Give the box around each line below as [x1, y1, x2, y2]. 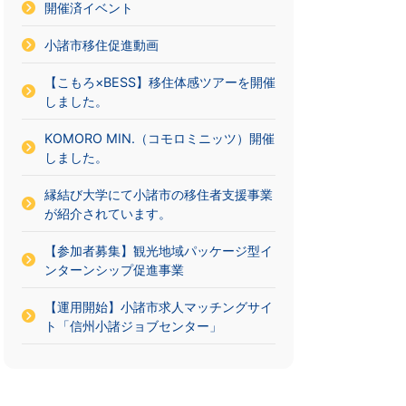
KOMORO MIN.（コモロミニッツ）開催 [43, 130, 275, 146]
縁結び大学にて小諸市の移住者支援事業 [43, 187, 273, 202]
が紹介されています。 [43, 206, 171, 221]
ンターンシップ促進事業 [43, 262, 184, 277]
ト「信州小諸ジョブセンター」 [43, 318, 222, 333]
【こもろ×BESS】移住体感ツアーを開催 [43, 74, 275, 90]
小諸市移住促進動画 [43, 37, 159, 53]
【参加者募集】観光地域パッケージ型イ [43, 243, 273, 258]
